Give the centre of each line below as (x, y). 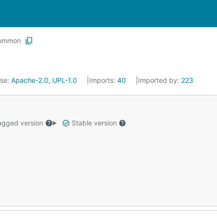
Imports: (103, 80)
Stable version (94, 123)
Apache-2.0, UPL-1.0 (44, 80)
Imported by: (160, 80)
